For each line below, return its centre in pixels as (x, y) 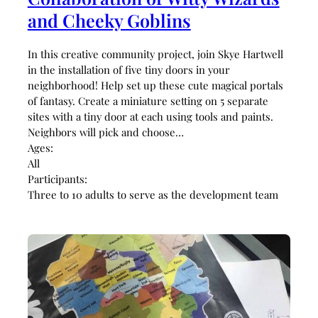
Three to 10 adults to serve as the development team (153, 195)
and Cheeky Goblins (109, 20)
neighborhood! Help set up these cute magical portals (155, 86)
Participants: (57, 179)
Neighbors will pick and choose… (105, 132)
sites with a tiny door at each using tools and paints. (150, 117)
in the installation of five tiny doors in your (128, 70)
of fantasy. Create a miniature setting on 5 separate (148, 101)
